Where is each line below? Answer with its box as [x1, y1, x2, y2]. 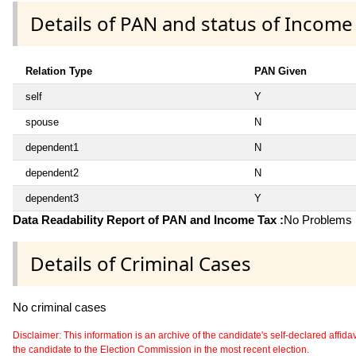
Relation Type [25, 64, 92, 77]
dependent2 [25, 166, 79, 179]
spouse [25, 115, 59, 128]
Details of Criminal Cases [30, 250, 251, 277]
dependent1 [25, 141, 79, 153]
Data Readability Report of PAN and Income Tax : [13, 212, 284, 226]
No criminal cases [13, 300, 106, 315]
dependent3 [25, 192, 79, 204]
